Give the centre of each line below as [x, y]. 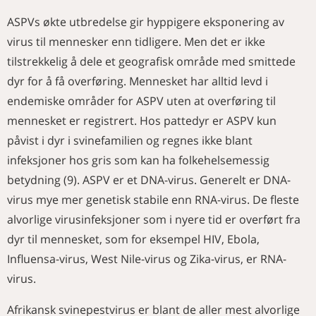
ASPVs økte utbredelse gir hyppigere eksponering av [146, 22]
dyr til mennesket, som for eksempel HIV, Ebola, [133, 239]
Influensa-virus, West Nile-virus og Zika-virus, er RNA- [147, 259]
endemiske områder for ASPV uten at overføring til [141, 101]
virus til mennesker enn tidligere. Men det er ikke [136, 42]
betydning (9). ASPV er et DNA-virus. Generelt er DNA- [149, 180]
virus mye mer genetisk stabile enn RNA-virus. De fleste [153, 200]
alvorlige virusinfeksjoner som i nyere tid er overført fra [154, 219]
